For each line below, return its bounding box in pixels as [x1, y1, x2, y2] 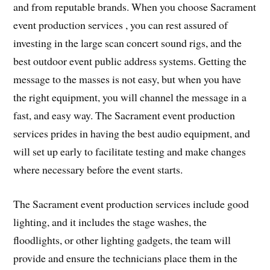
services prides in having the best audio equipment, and [13, 126, 251, 141]
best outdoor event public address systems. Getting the [13, 54, 247, 69]
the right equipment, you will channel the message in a [13, 90, 247, 105]
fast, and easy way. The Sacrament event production [13, 108, 236, 123]
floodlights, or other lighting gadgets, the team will [13, 232, 231, 247]
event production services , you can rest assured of [13, 17, 228, 33]
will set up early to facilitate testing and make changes [13, 144, 246, 159]
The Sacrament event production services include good [13, 196, 250, 211]
